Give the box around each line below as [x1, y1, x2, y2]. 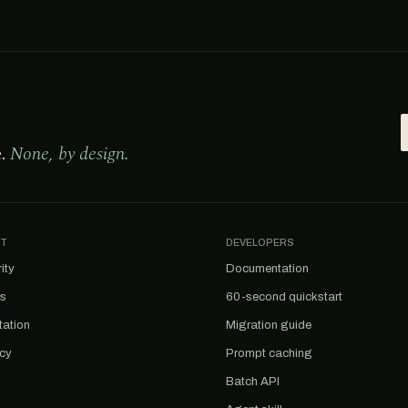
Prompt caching [226, 347, 312, 360]
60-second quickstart [226, 291, 342, 303]
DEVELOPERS [226, 237, 294, 248]
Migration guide [226, 319, 311, 331]
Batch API [226, 375, 280, 388]
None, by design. [10, 140, 129, 168]
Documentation [226, 262, 309, 275]
